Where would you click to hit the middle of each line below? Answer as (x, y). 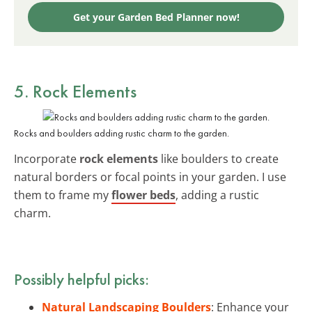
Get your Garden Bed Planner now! (156, 17)
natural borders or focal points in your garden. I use (150, 177)
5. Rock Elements (75, 91)
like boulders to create (218, 158)
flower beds (143, 195)
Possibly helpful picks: (81, 279)
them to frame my (63, 195)
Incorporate (47, 158)
